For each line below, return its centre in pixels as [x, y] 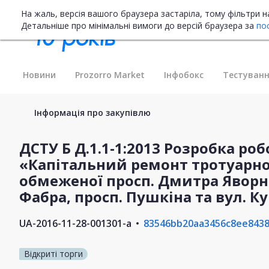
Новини [39, 74]
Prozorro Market [110, 74]
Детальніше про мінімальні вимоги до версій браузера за [139, 26]
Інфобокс [184, 74]
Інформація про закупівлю [92, 112]
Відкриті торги [53, 253]
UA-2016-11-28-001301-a [75, 223]
